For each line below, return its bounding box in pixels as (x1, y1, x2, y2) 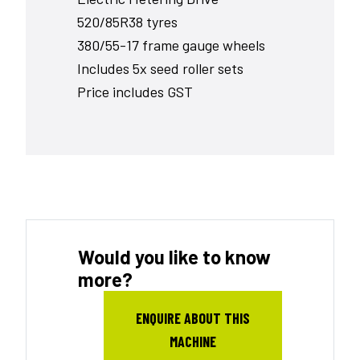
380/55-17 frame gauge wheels (77, 35, 265, 54)
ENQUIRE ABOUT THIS (136, 309, 250, 327)
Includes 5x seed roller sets (77, 59, 243, 77)
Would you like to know (78, 244, 271, 268)
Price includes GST (77, 82, 193, 100)
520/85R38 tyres (77, 12, 178, 31)
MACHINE (170, 332, 216, 350)
